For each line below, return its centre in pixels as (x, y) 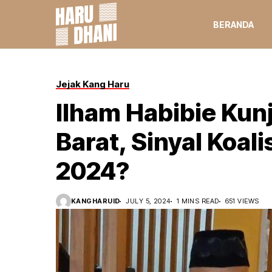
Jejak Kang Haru (93, 84)
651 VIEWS (242, 201)
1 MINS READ (198, 201)
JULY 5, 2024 (148, 201)
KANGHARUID (96, 201)
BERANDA (233, 24)
